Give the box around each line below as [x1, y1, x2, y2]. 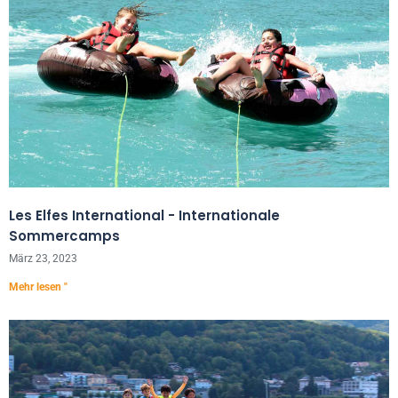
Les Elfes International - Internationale [9, 206, 280, 225]
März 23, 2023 [9, 252, 77, 265]
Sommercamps [9, 227, 120, 245]
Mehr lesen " [9, 281, 68, 293]
